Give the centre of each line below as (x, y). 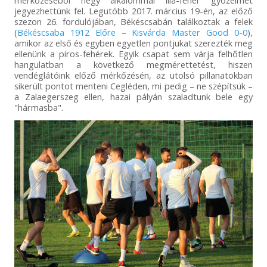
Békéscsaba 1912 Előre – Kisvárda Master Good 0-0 (132, 32)
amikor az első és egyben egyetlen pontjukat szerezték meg (133, 43)
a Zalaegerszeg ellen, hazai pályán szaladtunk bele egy (133, 97)
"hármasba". (38, 108)
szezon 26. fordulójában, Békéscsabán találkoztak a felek (133, 22)
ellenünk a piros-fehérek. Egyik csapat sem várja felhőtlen (133, 54)
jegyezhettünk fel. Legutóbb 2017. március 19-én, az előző (133, 11)
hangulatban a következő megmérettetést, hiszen (133, 65)
